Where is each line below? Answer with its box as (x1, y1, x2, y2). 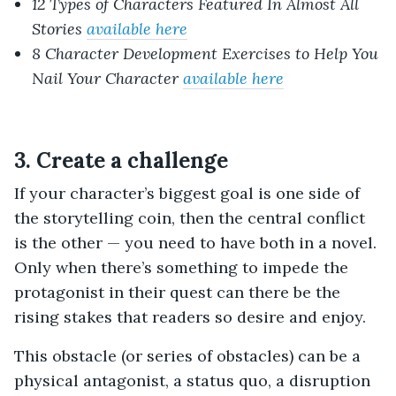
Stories (32, 19, 87, 40)
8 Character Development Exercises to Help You (32, 43, 378, 65)
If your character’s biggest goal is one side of (14, 183, 360, 204)
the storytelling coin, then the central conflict (14, 208, 365, 229)
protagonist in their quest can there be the (14, 282, 340, 303)
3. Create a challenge (14, 147, 228, 175)
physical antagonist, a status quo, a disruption (14, 370, 370, 392)
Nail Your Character (32, 68, 183, 89)
